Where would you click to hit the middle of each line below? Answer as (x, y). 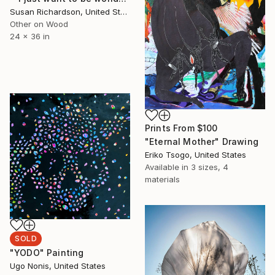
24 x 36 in (30, 36)
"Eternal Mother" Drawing (202, 141)
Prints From (171, 128)
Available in (168, 167)
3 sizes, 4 (210, 167)
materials (162, 179)
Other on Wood (39, 24)
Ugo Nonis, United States (58, 266)
